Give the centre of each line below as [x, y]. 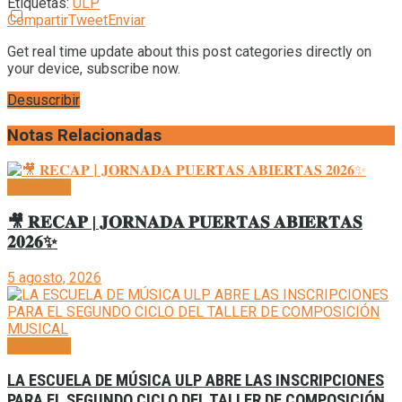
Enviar [127, 20]
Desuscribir [44, 100]
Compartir [38, 20]
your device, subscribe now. [94, 68]
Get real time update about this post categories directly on [189, 51]
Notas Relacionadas [84, 135]
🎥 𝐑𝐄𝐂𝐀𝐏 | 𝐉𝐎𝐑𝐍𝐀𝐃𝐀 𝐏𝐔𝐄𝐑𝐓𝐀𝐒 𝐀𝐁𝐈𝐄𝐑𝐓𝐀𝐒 [185, 223]
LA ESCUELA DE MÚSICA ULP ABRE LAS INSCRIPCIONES [196, 381]
